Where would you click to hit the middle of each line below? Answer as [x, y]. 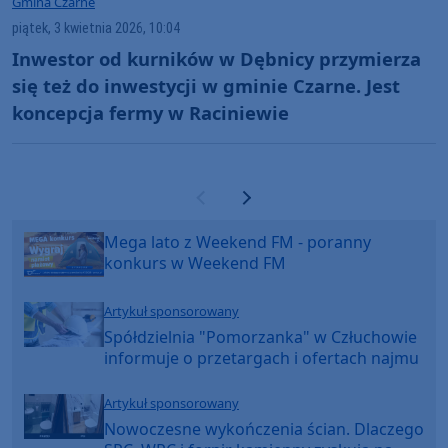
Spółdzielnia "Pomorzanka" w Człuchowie [260, 337]
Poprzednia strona [273, 204]
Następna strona [306, 204]
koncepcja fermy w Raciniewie [150, 112]
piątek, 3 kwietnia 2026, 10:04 [96, 29]
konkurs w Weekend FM [195, 263]
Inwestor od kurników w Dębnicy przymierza [216, 58]
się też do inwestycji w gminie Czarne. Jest [206, 85]
